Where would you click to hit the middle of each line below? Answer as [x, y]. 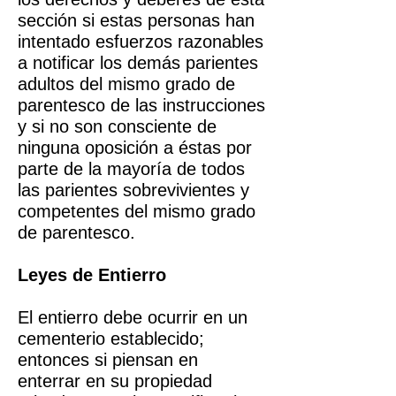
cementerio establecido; [111, 339]
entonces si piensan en [108, 360]
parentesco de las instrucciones [141, 105]
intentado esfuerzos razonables [141, 42]
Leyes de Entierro [92, 275]
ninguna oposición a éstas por [135, 148]
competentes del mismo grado [137, 211]
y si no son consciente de [117, 126]
